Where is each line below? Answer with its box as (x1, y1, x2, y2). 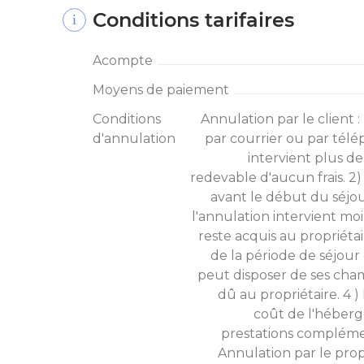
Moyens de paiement (93, 81, 229, 97)
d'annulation (93, 130, 175, 146)
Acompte (93, 52, 153, 68)
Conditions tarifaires (93, 7, 294, 32)
